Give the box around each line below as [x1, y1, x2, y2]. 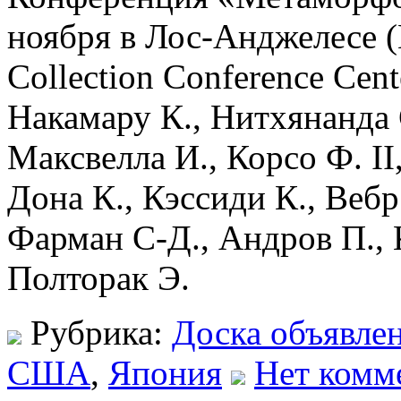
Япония [108, 353, 222, 392]
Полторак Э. [7, 258, 190, 297]
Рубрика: [21, 312, 172, 352]
